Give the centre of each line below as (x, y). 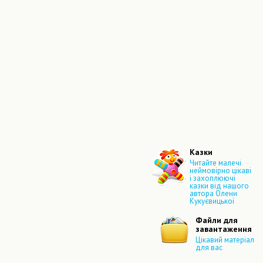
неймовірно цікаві (220, 171)
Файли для (217, 220)
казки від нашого (219, 186)
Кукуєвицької (212, 201)
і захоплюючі (213, 178)
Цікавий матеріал (225, 240)
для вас (209, 248)
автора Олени (213, 194)
